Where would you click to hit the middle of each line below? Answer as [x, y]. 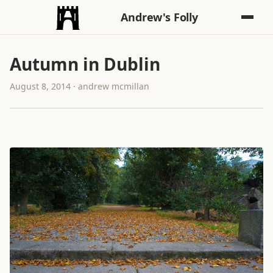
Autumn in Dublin [85, 64]
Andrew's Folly [159, 17]
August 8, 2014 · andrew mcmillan [80, 86]
